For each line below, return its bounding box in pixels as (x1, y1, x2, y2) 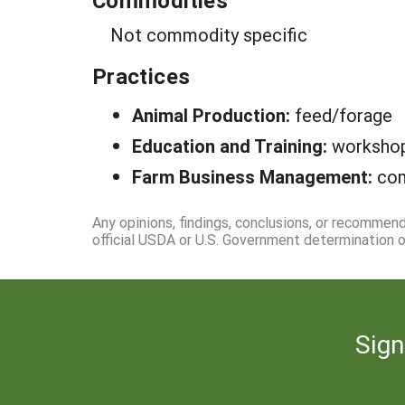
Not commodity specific (110, 23, 307, 46)
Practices (92, 61, 191, 90)
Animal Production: (132, 103, 295, 127)
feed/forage (295, 103, 392, 127)
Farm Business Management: (132, 165, 377, 188)
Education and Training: (132, 134, 332, 157)
